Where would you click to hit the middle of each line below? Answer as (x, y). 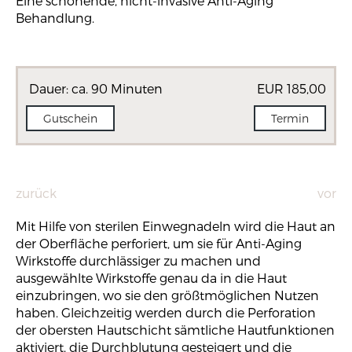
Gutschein (70, 118)
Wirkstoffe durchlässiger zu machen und (138, 260)
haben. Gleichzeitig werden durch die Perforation (166, 312)
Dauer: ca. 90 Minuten (94, 88)
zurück (36, 193)
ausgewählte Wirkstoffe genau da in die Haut (151, 278)
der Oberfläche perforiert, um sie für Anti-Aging (159, 243)
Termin (290, 118)
